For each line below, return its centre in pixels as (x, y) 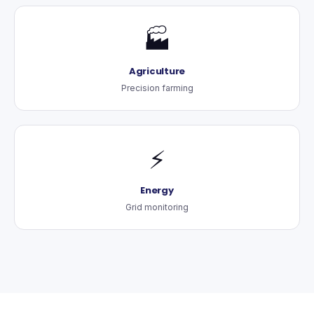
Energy (157, 190)
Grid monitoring (157, 207)
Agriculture (157, 71)
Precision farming (157, 88)
